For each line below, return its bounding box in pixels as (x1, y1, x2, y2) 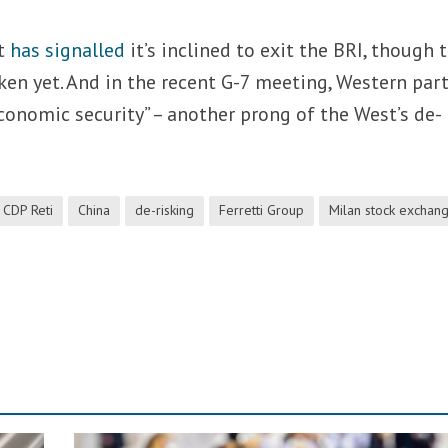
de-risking (135, 200, 195, 219)
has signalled (10, 36, 126, 63)
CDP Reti (3, 200, 54, 219)
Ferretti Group (219, 200, 305, 219)
